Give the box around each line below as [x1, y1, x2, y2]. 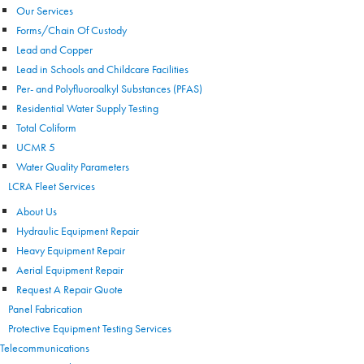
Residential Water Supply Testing [16, 101, 158, 115]
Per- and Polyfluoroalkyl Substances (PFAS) [16, 81, 202, 96]
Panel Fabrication [8, 301, 83, 316]
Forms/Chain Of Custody [16, 23, 127, 37]
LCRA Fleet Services [8, 179, 95, 193]
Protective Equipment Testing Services [8, 321, 171, 336]
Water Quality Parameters [16, 159, 129, 174]
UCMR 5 [16, 140, 55, 154]
